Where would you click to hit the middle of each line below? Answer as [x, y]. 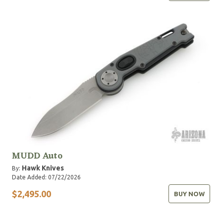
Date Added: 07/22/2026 [46, 177]
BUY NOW [189, 194]
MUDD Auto [37, 156]
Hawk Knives [43, 168]
